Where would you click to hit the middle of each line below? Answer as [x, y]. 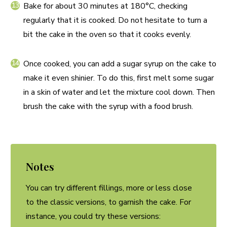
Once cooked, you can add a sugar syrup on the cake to [120, 64]
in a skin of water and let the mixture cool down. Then [119, 92]
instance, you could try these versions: [93, 216]
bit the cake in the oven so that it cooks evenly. [107, 34]
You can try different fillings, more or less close [109, 188]
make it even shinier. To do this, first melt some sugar [119, 78]
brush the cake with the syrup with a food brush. [108, 106]
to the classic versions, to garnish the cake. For [108, 202]
